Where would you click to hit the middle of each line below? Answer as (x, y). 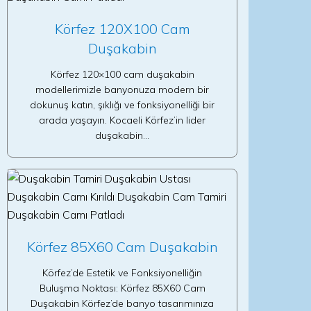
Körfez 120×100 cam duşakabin (122, 74)
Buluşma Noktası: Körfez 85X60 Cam (122, 288)
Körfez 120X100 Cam (122, 29)
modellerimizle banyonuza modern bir (122, 90)
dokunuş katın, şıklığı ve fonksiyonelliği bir (122, 105)
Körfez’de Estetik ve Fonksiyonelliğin (122, 273)
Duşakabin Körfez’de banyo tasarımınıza (122, 303)
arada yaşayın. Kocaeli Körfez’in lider (122, 120)
